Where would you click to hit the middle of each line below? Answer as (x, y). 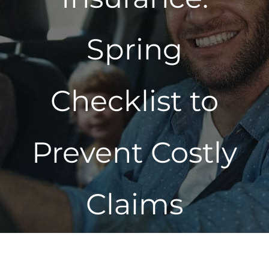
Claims (134, 204)
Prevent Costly (134, 153)
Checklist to (134, 101)
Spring (134, 50)
